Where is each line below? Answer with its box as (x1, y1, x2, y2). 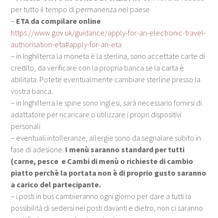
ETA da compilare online (16, 16, 101, 26)
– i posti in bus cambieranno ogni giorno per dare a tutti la (11, 191, 192, 201)
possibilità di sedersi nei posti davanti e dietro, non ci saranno (11, 202, 203, 213)
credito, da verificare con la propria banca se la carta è (11, 62, 184, 73)
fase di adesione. (11, 144, 66, 154)
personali (11, 121, 41, 131)
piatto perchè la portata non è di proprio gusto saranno (11, 167, 207, 178)
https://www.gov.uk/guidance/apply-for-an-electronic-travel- (11, 27, 206, 37)
